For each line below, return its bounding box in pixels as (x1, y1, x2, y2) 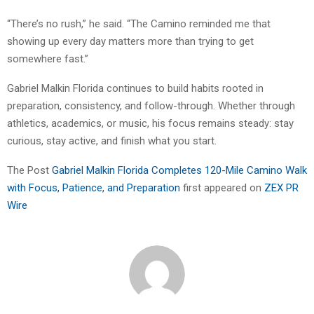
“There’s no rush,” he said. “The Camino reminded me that (7, 17, 271, 30)
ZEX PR (264, 181, 299, 194)
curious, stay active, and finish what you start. (7, 134, 217, 147)
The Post (7, 163, 52, 177)
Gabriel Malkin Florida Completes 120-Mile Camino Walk (52, 163, 307, 177)
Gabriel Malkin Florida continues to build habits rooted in (7, 81, 264, 95)
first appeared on (183, 181, 264, 194)
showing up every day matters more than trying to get (7, 34, 254, 48)
